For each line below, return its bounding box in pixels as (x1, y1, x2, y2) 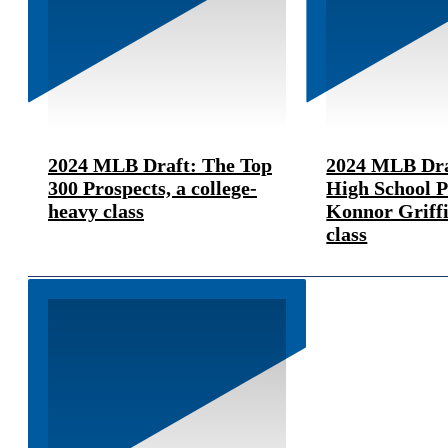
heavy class (48, 199, 144, 222)
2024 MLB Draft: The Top (48, 153, 272, 176)
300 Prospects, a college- (48, 176, 257, 199)
